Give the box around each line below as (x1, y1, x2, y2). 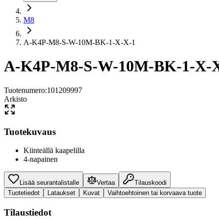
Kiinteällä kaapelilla (23, 146, 85, 155)
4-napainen (23, 155, 58, 164)
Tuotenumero (4, 86, 45, 94)
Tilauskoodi (134, 179, 167, 187)
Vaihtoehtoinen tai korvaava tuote (108, 189, 202, 197)
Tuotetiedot (8, 189, 40, 197)
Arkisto (4, 94, 27, 103)
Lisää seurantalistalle (20, 179, 79, 187)
